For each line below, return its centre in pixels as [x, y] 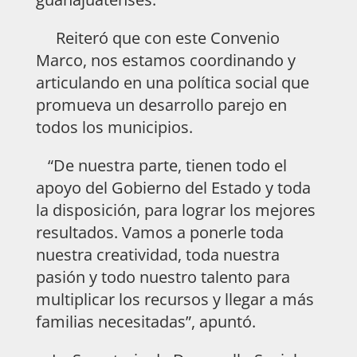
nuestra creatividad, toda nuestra [157, 254]
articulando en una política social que [172, 82]
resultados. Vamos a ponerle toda [159, 232]
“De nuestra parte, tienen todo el [161, 165]
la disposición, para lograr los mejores [175, 210]
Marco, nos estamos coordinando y [165, 60]
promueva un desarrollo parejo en [161, 104]
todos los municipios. [116, 127]
